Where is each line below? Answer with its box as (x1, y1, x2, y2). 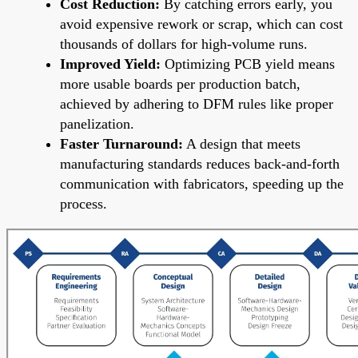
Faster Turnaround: (60, 135, 183, 152)
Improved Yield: (60, 55, 161, 72)
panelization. (60, 115, 134, 132)
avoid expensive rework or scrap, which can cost (60, 15, 343, 32)
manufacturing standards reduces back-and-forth (60, 155, 340, 172)
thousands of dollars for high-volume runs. (60, 35, 308, 52)
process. (60, 195, 107, 212)
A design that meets (183, 135, 300, 152)
